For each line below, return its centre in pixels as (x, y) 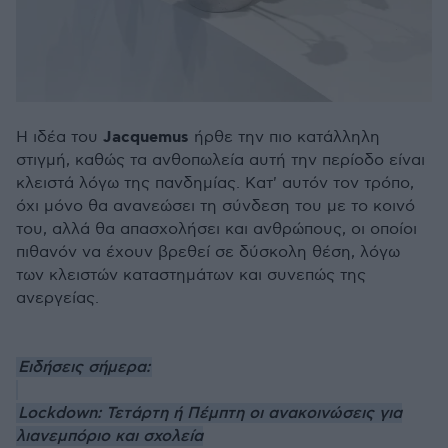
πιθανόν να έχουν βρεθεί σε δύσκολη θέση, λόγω (208, 252)
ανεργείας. (58, 298)
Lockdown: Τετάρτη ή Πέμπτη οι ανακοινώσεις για (210, 412)
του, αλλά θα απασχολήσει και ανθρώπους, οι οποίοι (216, 229)
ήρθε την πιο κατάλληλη (284, 137)
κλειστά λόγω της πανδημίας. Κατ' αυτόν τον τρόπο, (215, 183)
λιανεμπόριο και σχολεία (109, 435)
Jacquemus (146, 137)
